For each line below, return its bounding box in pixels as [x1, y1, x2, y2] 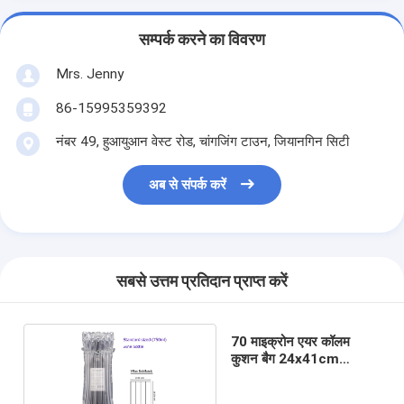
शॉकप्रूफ [230, 367, 279, 384]
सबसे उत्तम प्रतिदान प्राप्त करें [116, 272, 288, 291]
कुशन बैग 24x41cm [230, 350, 339, 367]
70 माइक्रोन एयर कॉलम [230, 333, 350, 350]
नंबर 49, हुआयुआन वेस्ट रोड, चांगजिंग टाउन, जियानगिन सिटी [55, 133, 349, 150]
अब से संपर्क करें [149, 177, 227, 194]
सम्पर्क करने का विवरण [139, 31, 265, 50]
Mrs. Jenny [55, 65, 124, 82]
